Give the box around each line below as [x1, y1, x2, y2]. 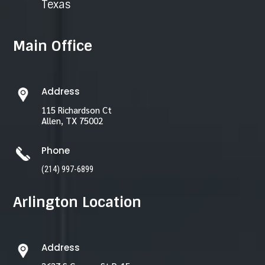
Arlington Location [13, 192, 142, 211]
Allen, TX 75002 [41, 114, 103, 126]
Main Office [13, 36, 93, 55]
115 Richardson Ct [41, 104, 112, 115]
